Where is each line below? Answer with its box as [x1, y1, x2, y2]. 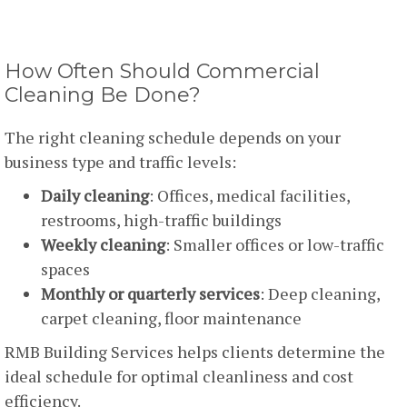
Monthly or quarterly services [41, 283, 260, 305]
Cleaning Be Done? [5, 83, 201, 108]
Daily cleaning [41, 184, 149, 207]
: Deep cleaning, [260, 283, 380, 305]
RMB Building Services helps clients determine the [5, 341, 385, 363]
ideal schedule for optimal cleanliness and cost [5, 365, 353, 388]
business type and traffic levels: [5, 151, 236, 174]
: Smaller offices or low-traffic [165, 233, 384, 256]
